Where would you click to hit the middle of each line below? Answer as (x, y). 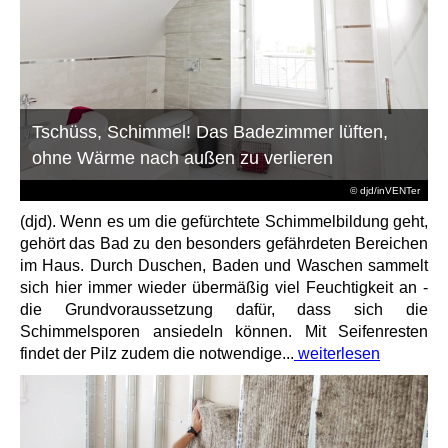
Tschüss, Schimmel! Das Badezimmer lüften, (210, 132)
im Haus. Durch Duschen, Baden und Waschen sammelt (224, 266)
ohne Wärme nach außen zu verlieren (183, 158)
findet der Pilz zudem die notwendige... (157, 354)
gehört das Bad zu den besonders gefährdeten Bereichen (224, 244)
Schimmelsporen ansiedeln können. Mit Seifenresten (224, 332)
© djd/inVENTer (384, 191)
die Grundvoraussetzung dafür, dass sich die (224, 310)
